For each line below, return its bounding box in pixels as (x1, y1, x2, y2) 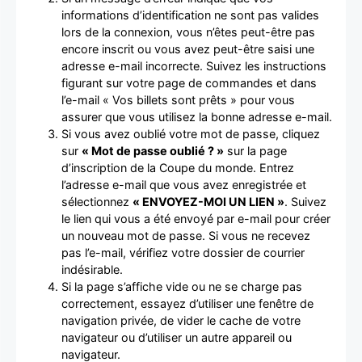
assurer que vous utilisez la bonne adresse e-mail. (61, 109, 332, 124)
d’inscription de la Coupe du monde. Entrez (61, 160, 294, 175)
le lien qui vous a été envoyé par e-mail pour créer (61, 211, 330, 225)
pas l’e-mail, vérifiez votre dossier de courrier (61, 245, 305, 259)
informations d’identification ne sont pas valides (61, 7, 319, 22)
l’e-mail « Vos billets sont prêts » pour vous (61, 92, 295, 107)
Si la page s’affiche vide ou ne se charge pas (61, 279, 302, 293)
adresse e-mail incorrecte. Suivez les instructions (61, 58, 326, 73)
